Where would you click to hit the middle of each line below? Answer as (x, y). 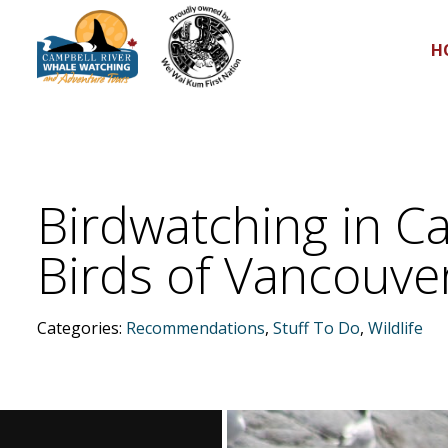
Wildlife (395, 328)
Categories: (81, 328)
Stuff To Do (316, 328)
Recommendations (195, 328)
